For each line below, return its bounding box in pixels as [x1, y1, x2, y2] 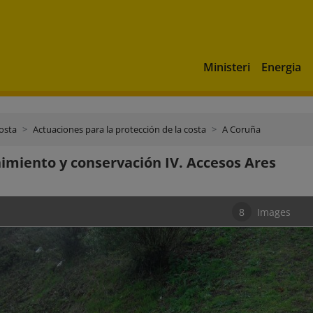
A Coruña [222, 123, 261, 136]
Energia [261, 59, 301, 75]
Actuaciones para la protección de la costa [33, 123, 206, 136]
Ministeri [203, 59, 250, 75]
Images [257, 205, 291, 219]
